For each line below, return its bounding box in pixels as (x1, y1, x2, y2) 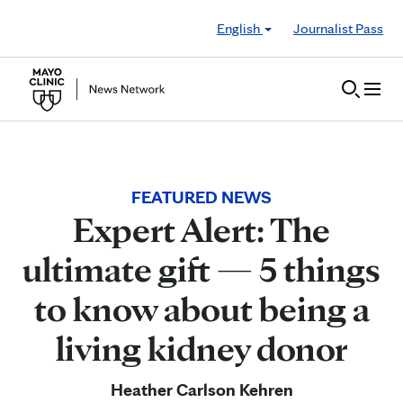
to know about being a (33, 287, 370, 330)
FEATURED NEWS (131, 186, 272, 208)
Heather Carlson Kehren (110, 379, 293, 400)
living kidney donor (56, 327, 347, 370)
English (217, 19, 263, 37)
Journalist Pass (293, 19, 383, 37)
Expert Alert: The (73, 208, 330, 251)
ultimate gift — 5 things (22, 247, 381, 291)
